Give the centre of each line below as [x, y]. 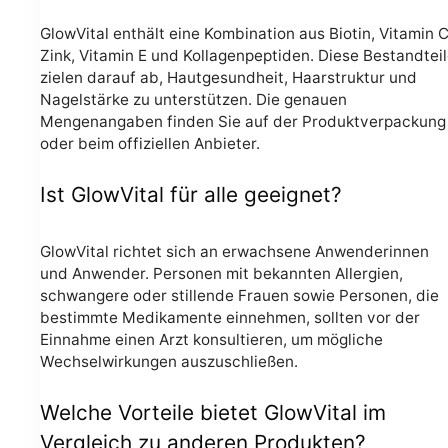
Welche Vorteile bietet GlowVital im [213, 412]
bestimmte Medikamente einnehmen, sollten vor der [230, 318]
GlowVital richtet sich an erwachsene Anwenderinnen [234, 252]
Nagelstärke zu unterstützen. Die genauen [193, 100]
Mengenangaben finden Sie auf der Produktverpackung [243, 122]
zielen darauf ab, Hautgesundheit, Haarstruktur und [228, 78]
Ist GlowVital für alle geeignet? [191, 194]
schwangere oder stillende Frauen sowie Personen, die [239, 296]
